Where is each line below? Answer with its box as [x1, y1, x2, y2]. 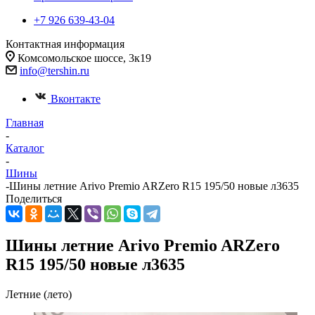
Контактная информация [6, 38, 124, 50]
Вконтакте [51, 93, 101, 105]
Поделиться [6, 193, 62, 205]
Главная [6, 117, 44, 129]
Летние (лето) [6, 288, 72, 300]
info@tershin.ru [20, 65, 89, 77]
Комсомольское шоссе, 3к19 [18, 52, 151, 64]
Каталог [6, 142, 44, 154]
